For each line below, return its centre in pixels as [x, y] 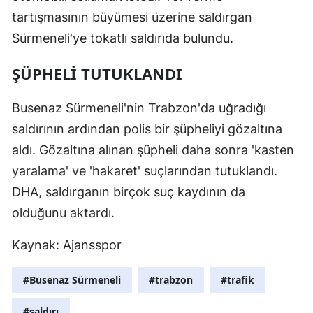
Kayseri [273, 162]
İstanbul [276, 48]
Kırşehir [275, 220]
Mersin [272, 19]
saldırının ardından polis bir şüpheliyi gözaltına [147, 129]
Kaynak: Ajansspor [67, 245]
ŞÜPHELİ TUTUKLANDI [97, 74]
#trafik [238, 280]
